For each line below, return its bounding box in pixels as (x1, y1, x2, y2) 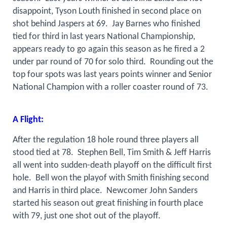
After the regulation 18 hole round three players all (13, 135, 199, 145)
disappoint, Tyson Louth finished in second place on (13, 6, 201, 16)
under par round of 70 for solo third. (13, 57, 146, 67)
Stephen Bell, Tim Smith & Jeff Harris (78, 147, 211, 158)
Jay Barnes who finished (112, 19, 200, 29)
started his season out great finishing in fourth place (13, 198, 203, 208)
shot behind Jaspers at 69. (13, 19, 108, 29)
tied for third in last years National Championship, (13, 31, 195, 42)
